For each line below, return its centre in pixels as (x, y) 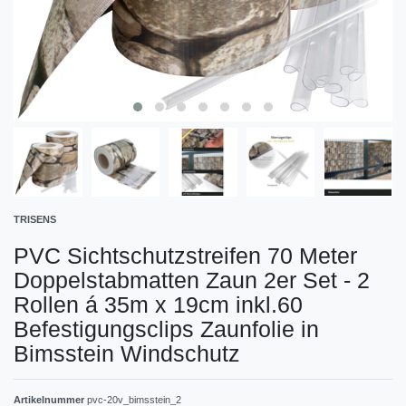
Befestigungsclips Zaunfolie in (166, 329)
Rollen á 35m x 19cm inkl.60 (158, 304)
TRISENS (35, 219)
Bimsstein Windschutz (127, 353)
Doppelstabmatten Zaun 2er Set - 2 (192, 280)
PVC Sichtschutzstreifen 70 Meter (185, 255)
